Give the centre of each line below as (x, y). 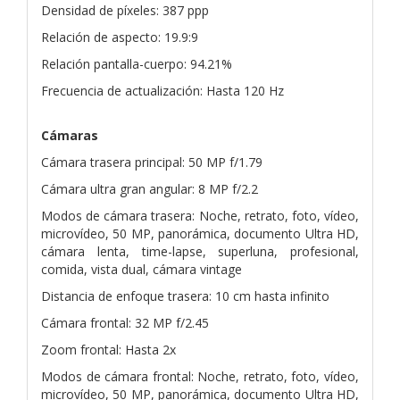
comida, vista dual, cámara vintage (142, 269)
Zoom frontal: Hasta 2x (108, 349)
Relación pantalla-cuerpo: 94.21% (137, 63)
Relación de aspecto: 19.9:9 (120, 37)
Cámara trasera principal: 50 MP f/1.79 (152, 162)
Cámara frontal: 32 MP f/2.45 (125, 322)
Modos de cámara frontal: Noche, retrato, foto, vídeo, (200, 376)
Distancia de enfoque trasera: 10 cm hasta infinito (185, 296)
